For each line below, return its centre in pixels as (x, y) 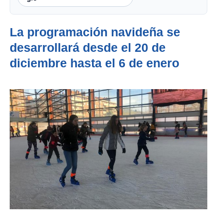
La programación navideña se (95, 32)
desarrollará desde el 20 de (88, 48)
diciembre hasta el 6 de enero (94, 63)
